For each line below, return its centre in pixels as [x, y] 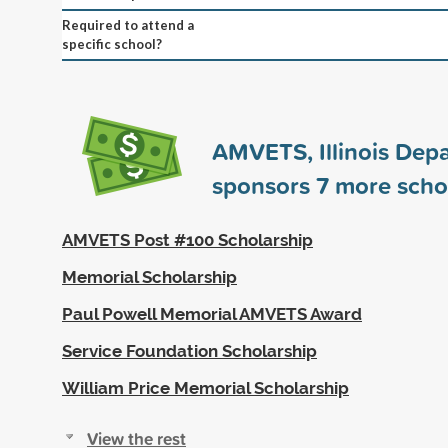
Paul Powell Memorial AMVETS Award [212, 313]
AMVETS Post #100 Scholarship [187, 239]
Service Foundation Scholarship [189, 350]
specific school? [112, 43]
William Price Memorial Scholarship [205, 387]
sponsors [264, 184]
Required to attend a [128, 24]
